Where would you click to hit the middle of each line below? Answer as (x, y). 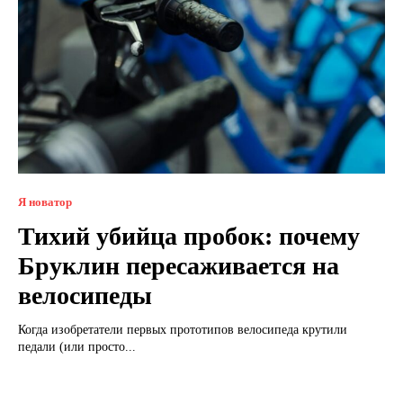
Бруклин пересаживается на (179, 265)
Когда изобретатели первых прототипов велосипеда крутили (183, 329)
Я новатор (45, 201)
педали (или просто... (77, 346)
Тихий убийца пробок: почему (189, 236)
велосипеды (85, 295)
